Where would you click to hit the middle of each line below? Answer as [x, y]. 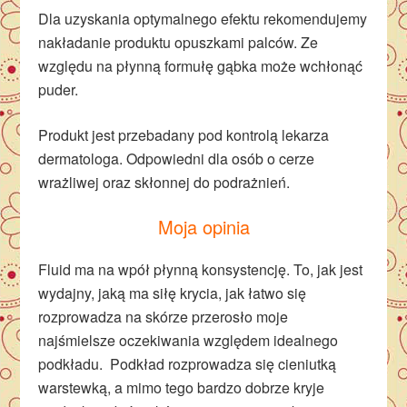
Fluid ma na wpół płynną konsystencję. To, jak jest [201, 269]
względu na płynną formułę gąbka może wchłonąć [201, 66]
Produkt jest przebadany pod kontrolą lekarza [184, 135]
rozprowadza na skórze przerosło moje [164, 317]
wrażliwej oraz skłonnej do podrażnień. [164, 182]
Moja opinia [203, 227]
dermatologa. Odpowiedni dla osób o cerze [177, 159]
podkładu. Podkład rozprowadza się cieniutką [188, 364]
